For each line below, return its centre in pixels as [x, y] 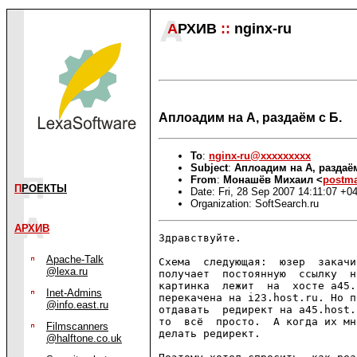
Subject [209, 167]
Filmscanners [77, 326]
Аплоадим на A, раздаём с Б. [250, 117]
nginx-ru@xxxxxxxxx [260, 155]
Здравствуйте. [200, 238]
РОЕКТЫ [44, 188]
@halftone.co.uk [84, 338]
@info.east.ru [77, 305]
